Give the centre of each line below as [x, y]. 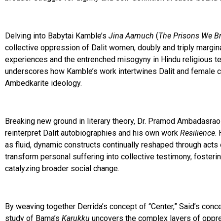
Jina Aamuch [131, 36]
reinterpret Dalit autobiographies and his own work [92, 133]
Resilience [198, 133]
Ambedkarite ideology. [43, 83]
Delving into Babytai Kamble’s [57, 36]
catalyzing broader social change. [62, 168]
